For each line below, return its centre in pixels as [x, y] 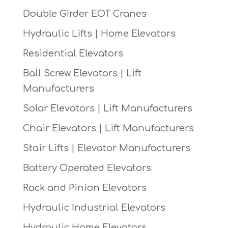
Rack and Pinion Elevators [84, 188]
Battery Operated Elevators [87, 168]
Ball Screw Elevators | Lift [82, 74]
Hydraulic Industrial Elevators [94, 208]
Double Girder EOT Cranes [84, 14]
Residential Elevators [73, 54]
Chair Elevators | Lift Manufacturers [108, 129]
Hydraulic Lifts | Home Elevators [99, 34]
